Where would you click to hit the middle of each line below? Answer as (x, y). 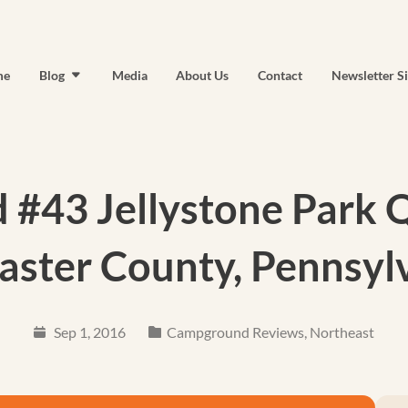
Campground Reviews (235, 332)
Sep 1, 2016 (89, 332)
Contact (280, 75)
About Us (203, 75)
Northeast (342, 332)
